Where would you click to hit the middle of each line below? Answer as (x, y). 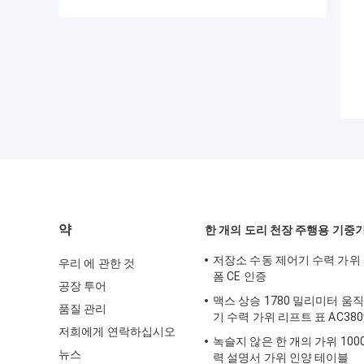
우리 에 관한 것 (97, 264)
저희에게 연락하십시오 (117, 332)
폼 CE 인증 (240, 277)
